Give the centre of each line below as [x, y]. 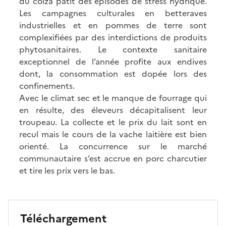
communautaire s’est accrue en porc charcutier [113, 158]
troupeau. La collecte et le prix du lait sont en [113, 122]
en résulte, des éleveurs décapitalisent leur [113, 110]
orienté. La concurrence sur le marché [113, 146]
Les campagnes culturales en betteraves [113, 13]
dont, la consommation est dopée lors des [113, 73]
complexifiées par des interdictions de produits [113, 37]
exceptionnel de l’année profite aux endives [113, 61]
